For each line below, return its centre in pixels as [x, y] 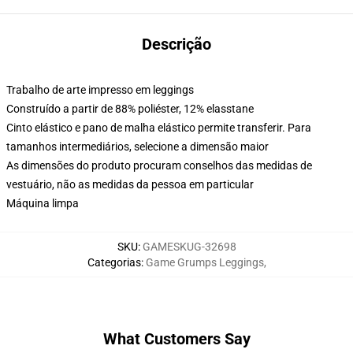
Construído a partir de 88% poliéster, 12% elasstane [130, 109]
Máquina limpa [43, 203]
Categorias [114, 262]
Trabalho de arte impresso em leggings [100, 90]
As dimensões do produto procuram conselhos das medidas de [159, 165]
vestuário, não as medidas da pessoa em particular [130, 184]
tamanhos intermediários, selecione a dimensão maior [137, 147]
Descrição [176, 44]
